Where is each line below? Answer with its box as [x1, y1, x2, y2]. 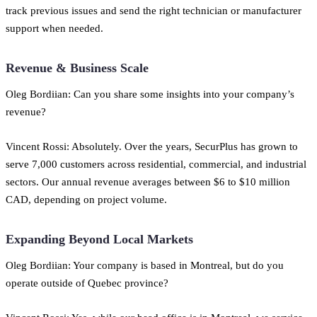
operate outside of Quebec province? [6, 276, 168, 289]
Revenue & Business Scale [6, 60, 149, 75]
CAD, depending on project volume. [6, 192, 167, 205]
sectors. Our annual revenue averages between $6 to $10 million [6, 175, 290, 188]
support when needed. [6, 21, 103, 34]
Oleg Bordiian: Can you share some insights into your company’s [6, 87, 294, 100]
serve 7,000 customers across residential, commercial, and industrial [6, 157, 306, 170]
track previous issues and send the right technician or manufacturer [6, 4, 301, 16]
